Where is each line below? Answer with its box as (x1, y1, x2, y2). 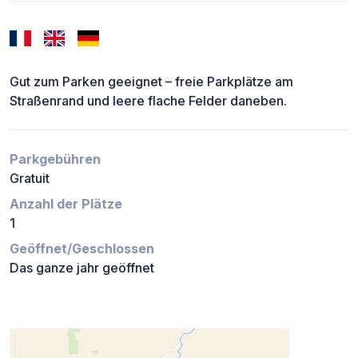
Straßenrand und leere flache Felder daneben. (10, 93, 287, 109)
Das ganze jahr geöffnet (10, 260, 154, 276)
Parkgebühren (10, 151, 101, 168)
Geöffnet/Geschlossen (10, 241, 154, 257)
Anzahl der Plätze (10, 196, 122, 213)
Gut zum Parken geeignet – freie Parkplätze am (10, 74, 293, 90)
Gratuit (10, 170, 50, 187)
